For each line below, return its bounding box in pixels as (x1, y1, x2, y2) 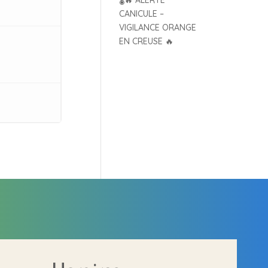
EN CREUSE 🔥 (119, 36, 174, 47)
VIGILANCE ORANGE (119, 22, 197, 33)
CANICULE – (119, 8, 165, 19)
